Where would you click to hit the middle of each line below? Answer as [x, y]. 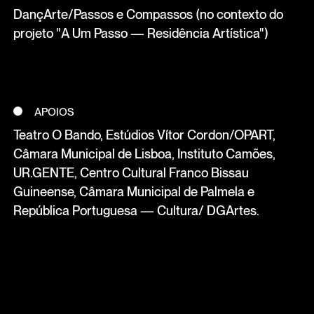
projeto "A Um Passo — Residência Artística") [141, 33]
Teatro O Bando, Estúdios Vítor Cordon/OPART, [144, 135]
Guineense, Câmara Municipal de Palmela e [134, 192]
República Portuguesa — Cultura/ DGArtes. [136, 211]
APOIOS [55, 112]
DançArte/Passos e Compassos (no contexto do [148, 14]
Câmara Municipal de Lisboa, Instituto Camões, [144, 154]
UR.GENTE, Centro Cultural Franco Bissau [131, 173]
